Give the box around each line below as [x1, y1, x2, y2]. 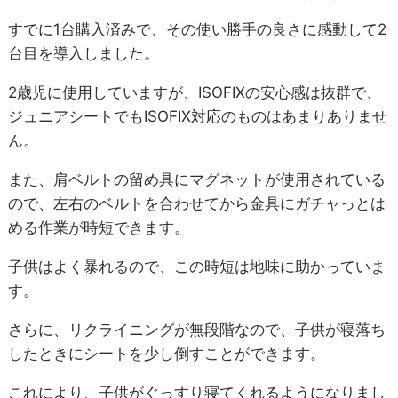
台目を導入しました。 [7, 44, 159, 62]
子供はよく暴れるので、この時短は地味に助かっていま [7, 257, 386, 275]
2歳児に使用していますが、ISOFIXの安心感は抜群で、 [7, 83, 381, 101]
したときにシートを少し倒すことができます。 [7, 344, 325, 362]
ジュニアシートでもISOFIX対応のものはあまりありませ [7, 107, 387, 125]
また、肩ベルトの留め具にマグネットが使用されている [7, 170, 386, 188]
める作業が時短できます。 [7, 218, 189, 236]
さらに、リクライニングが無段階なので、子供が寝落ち [7, 320, 386, 338]
